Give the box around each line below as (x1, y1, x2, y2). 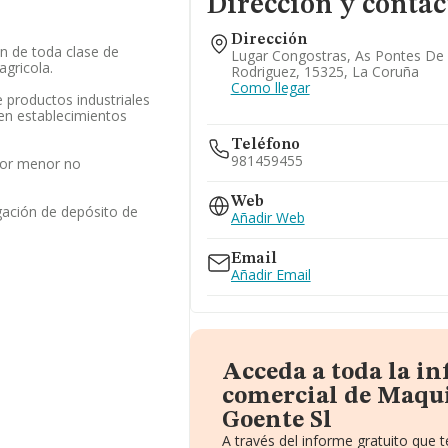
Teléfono (230, 137, 300, 153)
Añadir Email (230, 265, 311, 284)
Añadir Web (230, 208, 305, 227)
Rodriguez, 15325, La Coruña (230, 62, 419, 81)
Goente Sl (221, 409, 332, 433)
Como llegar (230, 78, 310, 97)
